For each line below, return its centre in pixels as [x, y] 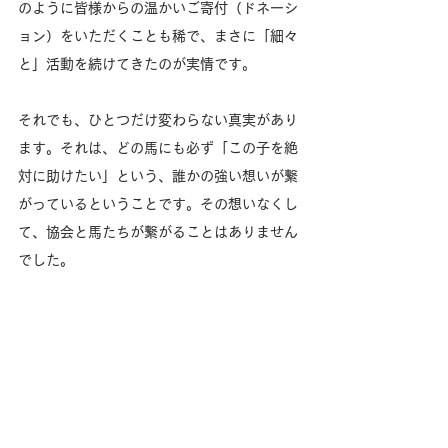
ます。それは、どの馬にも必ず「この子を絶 [158, 148]
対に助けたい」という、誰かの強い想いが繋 [158, 176]
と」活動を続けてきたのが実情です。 [137, 64]
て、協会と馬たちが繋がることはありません [158, 232]
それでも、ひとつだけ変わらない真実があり [158, 120]
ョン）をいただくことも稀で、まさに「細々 [158, 36]
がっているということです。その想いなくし [158, 204]
